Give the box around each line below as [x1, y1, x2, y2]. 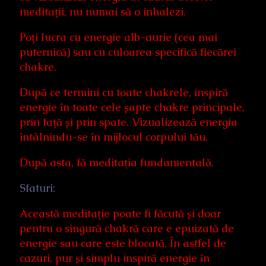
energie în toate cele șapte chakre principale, [20, 100, 245, 114]
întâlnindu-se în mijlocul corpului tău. [20, 129, 208, 144]
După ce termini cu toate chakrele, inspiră [20, 85, 228, 99]
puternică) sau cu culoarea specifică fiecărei [20, 45, 236, 59]
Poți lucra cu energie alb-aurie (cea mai [20, 30, 217, 44]
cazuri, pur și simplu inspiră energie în [20, 251, 210, 265]
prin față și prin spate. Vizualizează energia [20, 115, 237, 129]
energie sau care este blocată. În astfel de [20, 236, 226, 250]
